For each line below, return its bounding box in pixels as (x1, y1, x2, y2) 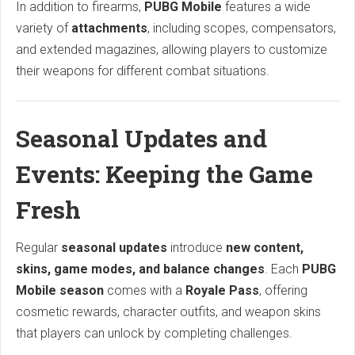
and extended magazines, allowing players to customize (16, 42, 327, 58)
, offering (259, 283, 307, 299)
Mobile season (16, 283, 104, 299)
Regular (16, 240, 61, 256)
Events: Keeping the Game (16, 158, 313, 190)
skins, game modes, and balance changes (16, 261, 265, 277)
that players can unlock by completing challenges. (16, 326, 292, 342)
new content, (226, 240, 303, 256)
